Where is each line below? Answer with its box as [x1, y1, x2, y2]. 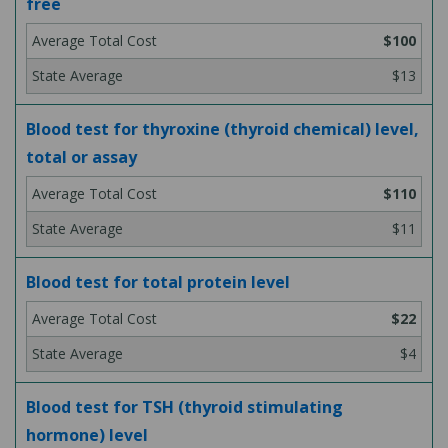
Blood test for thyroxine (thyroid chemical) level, [26, 118, 419, 140]
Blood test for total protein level [26, 271, 290, 293]
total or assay [26, 146, 137, 168]
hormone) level [26, 424, 148, 446]
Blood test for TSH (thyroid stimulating [26, 396, 343, 418]
